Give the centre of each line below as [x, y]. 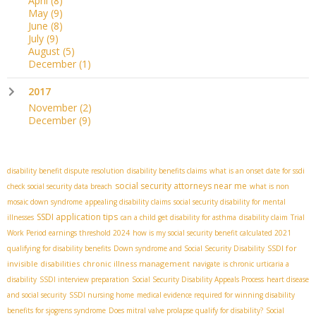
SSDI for [282, 248]
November [54, 107]
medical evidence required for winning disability [216, 294]
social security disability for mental [230, 201]
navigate [206, 263]
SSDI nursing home [102, 294]
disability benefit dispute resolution [66, 170]
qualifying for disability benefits [59, 248]
